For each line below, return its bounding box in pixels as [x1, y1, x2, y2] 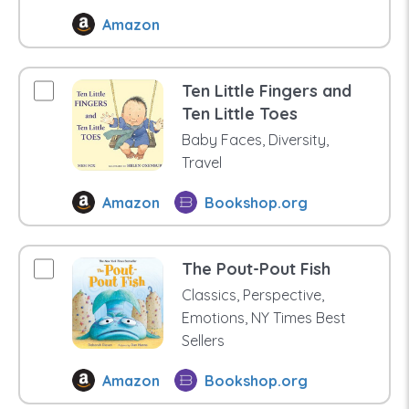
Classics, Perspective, [181, 286, 324, 305]
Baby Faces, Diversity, [181, 131, 329, 150]
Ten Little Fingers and [181, 80, 351, 102]
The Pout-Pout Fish [181, 258, 330, 280]
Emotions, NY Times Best [181, 309, 346, 328]
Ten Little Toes [181, 103, 298, 125]
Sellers [181, 331, 225, 351]
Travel [181, 153, 222, 173]
